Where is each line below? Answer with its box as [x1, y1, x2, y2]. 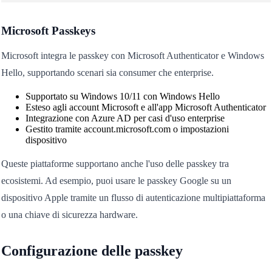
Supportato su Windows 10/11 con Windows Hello [25, 91, 220, 102]
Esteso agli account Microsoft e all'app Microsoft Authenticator [25, 102, 266, 113]
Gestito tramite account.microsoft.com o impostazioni [25, 124, 229, 135]
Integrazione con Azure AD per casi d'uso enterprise [25, 113, 225, 124]
